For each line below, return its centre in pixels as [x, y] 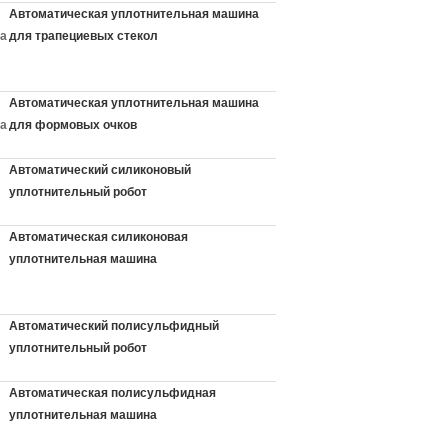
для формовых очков [73, 125]
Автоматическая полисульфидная [112, 393]
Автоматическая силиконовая [98, 237]
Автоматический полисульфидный [114, 326]
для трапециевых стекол [83, 36]
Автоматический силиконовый [100, 170]
